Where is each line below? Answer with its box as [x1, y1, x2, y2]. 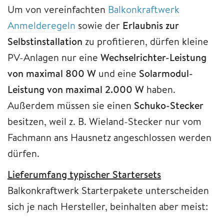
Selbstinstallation [7, 34, 82, 48]
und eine [96, 66, 139, 80]
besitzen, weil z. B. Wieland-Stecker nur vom [7, 114, 201, 128]
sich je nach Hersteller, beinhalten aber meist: [7, 199, 208, 213]
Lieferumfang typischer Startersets [7, 167, 161, 181]
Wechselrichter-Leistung [100, 50, 206, 64]
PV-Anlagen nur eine [7, 50, 100, 64]
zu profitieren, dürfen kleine [82, 34, 208, 48]
